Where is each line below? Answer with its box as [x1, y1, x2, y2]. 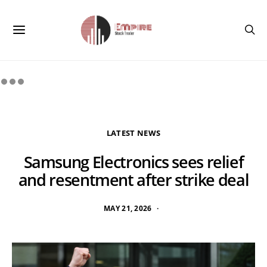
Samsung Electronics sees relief [23, 151, 244, 173]
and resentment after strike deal [18, 169, 249, 191]
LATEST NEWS [106, 128, 161, 138]
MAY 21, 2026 [104, 203, 152, 213]
